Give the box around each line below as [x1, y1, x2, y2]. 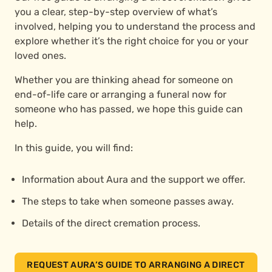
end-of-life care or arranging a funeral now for [15, 88, 226, 100]
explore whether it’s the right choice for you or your [15, 35, 248, 47]
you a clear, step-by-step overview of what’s [15, 5, 217, 18]
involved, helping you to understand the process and [15, 20, 256, 32]
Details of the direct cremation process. [22, 217, 200, 229]
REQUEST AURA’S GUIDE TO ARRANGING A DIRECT [27, 259, 245, 270]
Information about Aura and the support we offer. [22, 173, 245, 185]
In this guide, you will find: [15, 141, 133, 154]
